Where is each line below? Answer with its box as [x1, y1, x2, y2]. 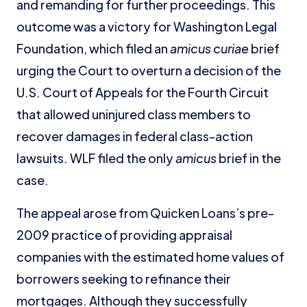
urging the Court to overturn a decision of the [16, 62, 281, 78]
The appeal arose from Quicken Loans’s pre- [16, 205, 274, 221]
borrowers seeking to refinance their [16, 271, 231, 286]
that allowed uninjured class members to [16, 106, 251, 122]
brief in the [217, 150, 281, 166]
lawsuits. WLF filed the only [16, 150, 175, 166]
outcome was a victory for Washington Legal [16, 19, 277, 34]
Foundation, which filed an [16, 40, 170, 56]
